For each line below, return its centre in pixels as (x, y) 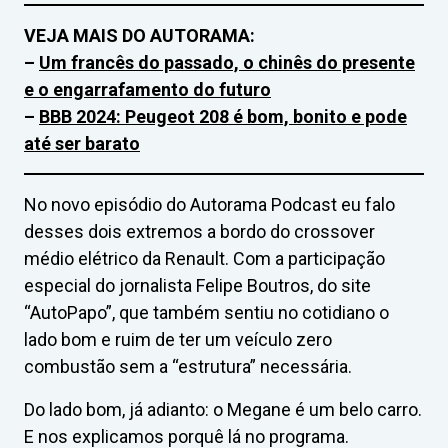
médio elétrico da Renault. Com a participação (204, 258)
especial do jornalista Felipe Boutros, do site (197, 285)
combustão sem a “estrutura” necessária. (188, 366)
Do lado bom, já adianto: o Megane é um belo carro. (223, 409)
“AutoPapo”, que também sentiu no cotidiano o (206, 312)
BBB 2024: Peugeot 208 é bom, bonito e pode (223, 116)
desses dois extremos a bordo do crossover (199, 231)
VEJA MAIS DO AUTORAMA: (139, 35)
